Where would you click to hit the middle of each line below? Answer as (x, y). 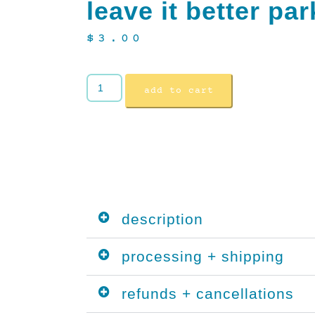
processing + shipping (202, 257)
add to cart (179, 91)
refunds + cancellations (207, 294)
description (162, 219)
